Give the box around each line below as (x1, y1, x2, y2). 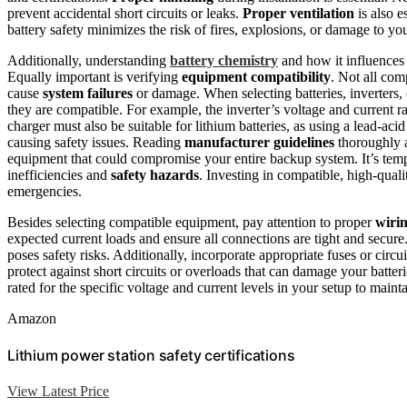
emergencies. (7, 183, 82, 199)
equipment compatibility (182, 68, 331, 84)
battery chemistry (170, 52, 278, 68)
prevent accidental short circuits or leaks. (7, 5, 243, 21)
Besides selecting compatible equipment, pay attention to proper (7, 213, 375, 230)
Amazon (7, 310, 56, 326)
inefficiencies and (7, 166, 111, 183)
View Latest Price (7, 383, 109, 400)
